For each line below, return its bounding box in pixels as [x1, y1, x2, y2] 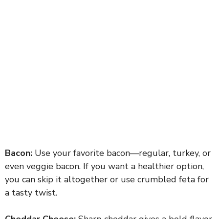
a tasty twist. [5, 186, 57, 198]
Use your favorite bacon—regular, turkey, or [32, 147, 211, 159]
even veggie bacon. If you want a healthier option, [5, 160, 204, 172]
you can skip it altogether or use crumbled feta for [5, 173, 209, 185]
